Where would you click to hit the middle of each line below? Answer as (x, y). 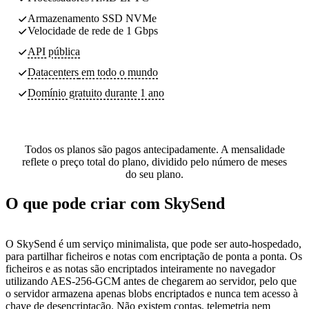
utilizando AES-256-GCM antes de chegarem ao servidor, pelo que (151, 281)
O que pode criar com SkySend (115, 203)
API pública (54, 51)
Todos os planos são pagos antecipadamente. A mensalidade (154, 149)
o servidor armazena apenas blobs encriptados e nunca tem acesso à (152, 293)
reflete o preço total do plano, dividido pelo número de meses (154, 161)
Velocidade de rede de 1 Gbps (93, 30)
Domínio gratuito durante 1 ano (96, 92)
